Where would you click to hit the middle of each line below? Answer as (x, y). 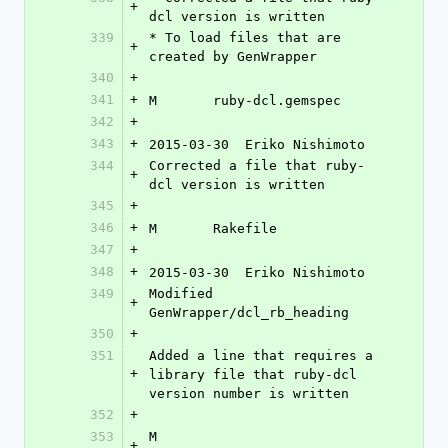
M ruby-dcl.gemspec (277, 100)
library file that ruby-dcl (253, 374)
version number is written (249, 393)
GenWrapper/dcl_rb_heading (249, 312)
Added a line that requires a (261, 355)
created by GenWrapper (233, 56)
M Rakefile (245, 228)
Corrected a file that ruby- (257, 165)
